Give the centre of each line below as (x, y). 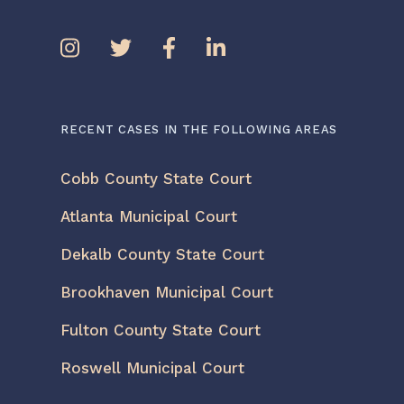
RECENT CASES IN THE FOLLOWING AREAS (199, 129)
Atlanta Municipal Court (149, 216)
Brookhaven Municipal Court (167, 292)
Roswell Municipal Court (153, 367)
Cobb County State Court (156, 178)
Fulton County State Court (161, 330)
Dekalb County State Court (163, 254)
